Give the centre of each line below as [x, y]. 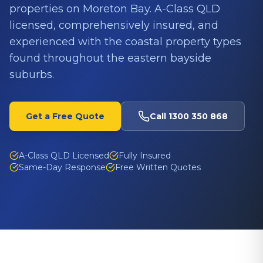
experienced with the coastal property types [125, 42]
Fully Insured [145, 156]
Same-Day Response [62, 167]
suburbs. [32, 75]
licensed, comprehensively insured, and [114, 25]
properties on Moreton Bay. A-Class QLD [115, 9]
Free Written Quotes [158, 167]
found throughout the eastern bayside [110, 58]
